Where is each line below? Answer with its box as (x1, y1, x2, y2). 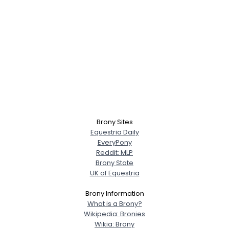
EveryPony (97, 138, 132, 147)
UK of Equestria (89, 168, 140, 178)
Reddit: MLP (96, 148, 133, 157)
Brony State (96, 158, 133, 168)
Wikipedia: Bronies (84, 209, 145, 219)
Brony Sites (96, 117, 133, 127)
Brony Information (85, 189, 144, 198)
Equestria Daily (90, 127, 139, 137)
